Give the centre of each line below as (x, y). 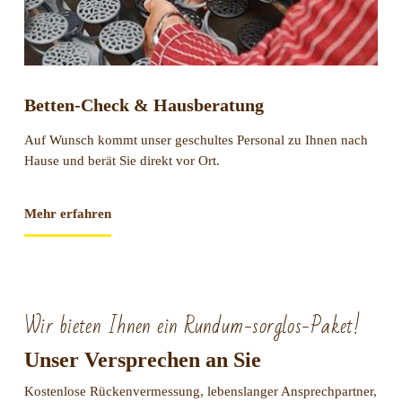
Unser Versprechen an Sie (142, 359)
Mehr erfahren (67, 213)
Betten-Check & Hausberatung (144, 105)
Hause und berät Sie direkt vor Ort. (122, 160)
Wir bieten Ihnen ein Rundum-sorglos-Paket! (192, 326)
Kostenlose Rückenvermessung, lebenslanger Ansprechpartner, (200, 391)
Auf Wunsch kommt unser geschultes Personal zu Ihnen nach (196, 140)
